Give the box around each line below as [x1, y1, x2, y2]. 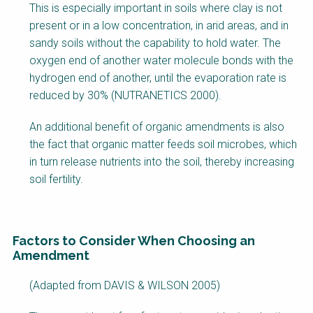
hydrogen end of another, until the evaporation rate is [29, 71, 286, 85]
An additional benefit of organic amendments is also [29, 120, 284, 134]
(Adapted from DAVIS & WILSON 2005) [29, 279, 220, 293]
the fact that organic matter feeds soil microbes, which [29, 138, 297, 152]
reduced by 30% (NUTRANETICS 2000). [29, 89, 221, 103]
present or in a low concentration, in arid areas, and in [29, 19, 289, 33]
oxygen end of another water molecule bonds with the [29, 54, 293, 68]
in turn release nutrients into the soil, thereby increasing [29, 155, 294, 169]
